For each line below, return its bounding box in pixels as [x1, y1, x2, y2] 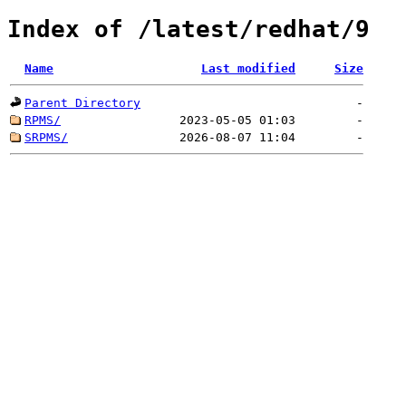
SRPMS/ [24, 130, 68, 144]
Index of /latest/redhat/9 [7, 15, 370, 43]
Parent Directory [24, 95, 140, 110]
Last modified [201, 61, 295, 75]
